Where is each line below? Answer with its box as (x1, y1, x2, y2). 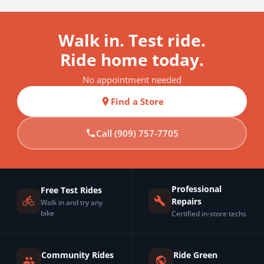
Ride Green (173, 249, 217, 260)
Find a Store (111, 95, 164, 108)
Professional (171, 183, 222, 195)
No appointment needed (82, 74, 181, 86)
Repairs (171, 196, 202, 207)
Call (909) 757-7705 (96, 127, 179, 140)
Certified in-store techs (171, 209, 246, 219)
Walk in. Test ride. (58, 29, 206, 52)
